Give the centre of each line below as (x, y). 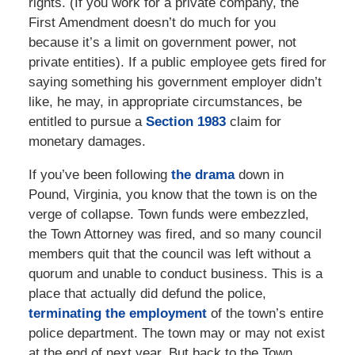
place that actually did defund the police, (147, 294)
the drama (202, 175)
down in (259, 175)
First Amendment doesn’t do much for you (152, 23)
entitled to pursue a (87, 122)
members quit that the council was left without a (169, 254)
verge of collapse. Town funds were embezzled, (168, 215)
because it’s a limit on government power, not (162, 43)
